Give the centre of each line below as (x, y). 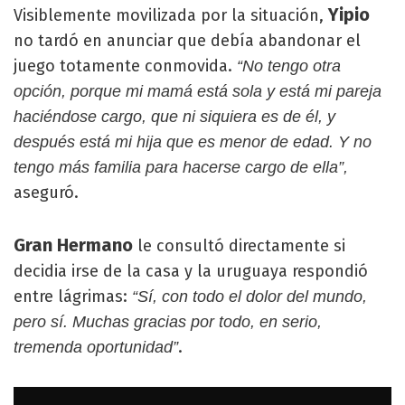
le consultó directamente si (239, 245)
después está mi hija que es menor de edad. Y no (193, 141)
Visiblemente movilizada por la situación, (171, 15)
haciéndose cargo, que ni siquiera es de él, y (174, 116)
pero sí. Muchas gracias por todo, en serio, (168, 321)
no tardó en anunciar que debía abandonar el (187, 40)
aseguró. (46, 192)
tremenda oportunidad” (96, 347)
